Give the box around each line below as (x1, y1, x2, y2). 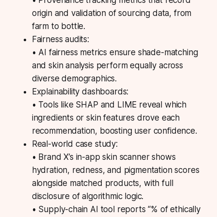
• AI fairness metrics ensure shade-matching (31, 47, 198, 58)
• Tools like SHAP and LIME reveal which (31, 100, 187, 110)
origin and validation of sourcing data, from (31, 8, 192, 18)
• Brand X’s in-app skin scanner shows (31, 152, 176, 162)
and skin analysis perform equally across (31, 61, 183, 71)
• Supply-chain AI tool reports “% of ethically (31, 204, 201, 215)
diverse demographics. (31, 74, 117, 84)
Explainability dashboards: (31, 87, 129, 97)
